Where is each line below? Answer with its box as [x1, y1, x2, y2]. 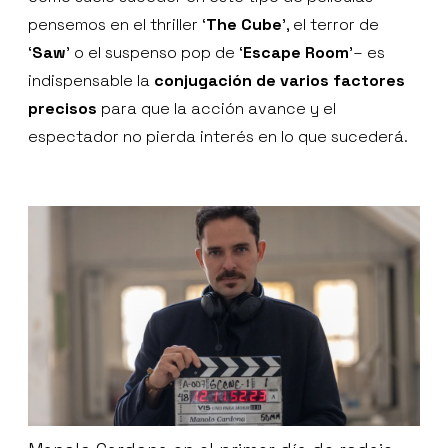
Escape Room [243, 41, 349, 63]
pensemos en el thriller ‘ [28, 13, 206, 35]
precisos [28, 97, 97, 119]
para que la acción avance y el [97, 97, 336, 119]
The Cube [206, 13, 282, 35]
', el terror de [282, 13, 379, 35]
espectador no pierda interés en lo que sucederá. [28, 125, 408, 147]
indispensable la [28, 69, 154, 91]
